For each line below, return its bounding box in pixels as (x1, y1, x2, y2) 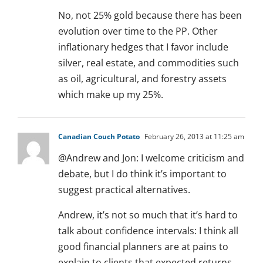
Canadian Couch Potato (58, 131, 140, 142)
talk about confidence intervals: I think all (58, 224, 238, 238)
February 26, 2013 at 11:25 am (143, 131, 244, 142)
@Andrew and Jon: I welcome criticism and (58, 151, 244, 165)
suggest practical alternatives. (58, 183, 190, 197)
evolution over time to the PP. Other (58, 25, 218, 38)
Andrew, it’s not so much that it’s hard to (58, 208, 238, 222)
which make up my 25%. (58, 88, 163, 102)
